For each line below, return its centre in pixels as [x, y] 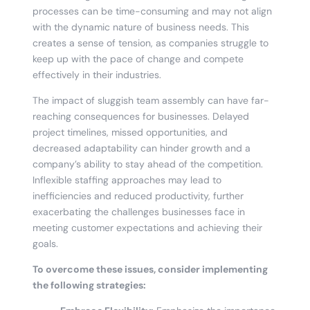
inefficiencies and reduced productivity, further [138, 195]
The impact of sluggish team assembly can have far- [151, 100]
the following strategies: [89, 285]
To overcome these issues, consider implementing [150, 269]
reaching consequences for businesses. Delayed [140, 116]
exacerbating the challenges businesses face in [138, 211]
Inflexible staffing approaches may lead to [127, 180]
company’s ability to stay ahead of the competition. [147, 164]
